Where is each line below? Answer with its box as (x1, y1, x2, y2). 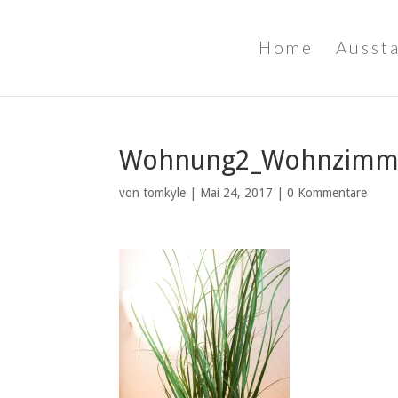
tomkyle (143, 186, 187, 200)
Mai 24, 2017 (200, 186, 274, 200)
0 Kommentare (287, 186, 368, 200)
